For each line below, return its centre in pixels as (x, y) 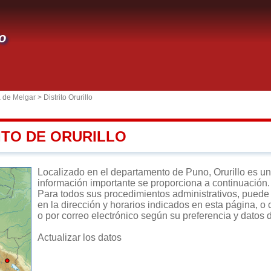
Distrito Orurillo (68, 97)
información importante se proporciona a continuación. (154, 183)
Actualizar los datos (80, 237)
